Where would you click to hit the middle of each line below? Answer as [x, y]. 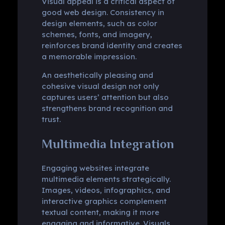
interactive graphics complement [104, 201]
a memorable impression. [89, 56]
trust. [51, 119]
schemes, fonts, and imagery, [97, 34]
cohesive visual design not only [100, 86]
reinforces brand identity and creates [112, 45]
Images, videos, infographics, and [106, 190]
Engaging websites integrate [95, 168]
